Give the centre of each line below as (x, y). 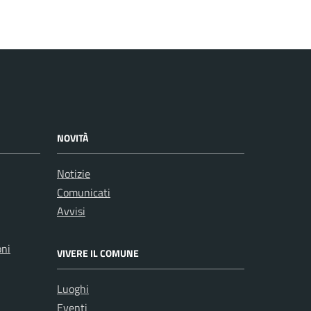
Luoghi (73, 289)
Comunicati (84, 192)
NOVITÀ (73, 138)
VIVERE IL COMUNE (98, 253)
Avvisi (71, 211)
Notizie (74, 174)
